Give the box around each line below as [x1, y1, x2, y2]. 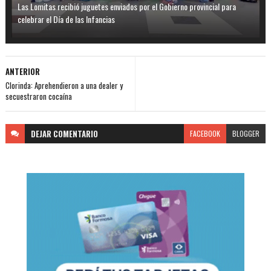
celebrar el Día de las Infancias [17, 12, 115, 25]
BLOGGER [232, 128, 260, 139]
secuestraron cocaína [5, 90, 72, 102]
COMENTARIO [53, 127, 98, 140]
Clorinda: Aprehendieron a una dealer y [5, 79, 123, 91]
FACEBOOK [190, 128, 221, 139]
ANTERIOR [5, 65, 40, 77]
